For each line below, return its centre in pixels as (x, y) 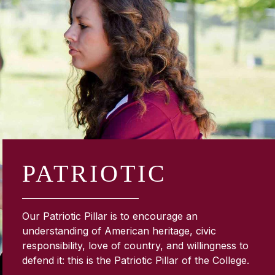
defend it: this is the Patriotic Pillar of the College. (136, 260)
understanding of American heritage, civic (119, 231)
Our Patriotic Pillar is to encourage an (110, 216)
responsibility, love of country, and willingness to (136, 246)
